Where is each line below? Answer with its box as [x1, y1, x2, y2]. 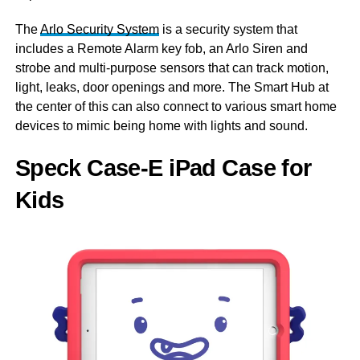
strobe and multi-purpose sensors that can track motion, [14, 60, 329, 75]
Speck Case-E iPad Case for [14, 154, 312, 181]
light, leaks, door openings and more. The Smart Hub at [14, 80, 329, 94]
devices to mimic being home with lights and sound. [14, 118, 308, 133]
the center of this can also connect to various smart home [14, 99, 337, 113]
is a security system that [158, 22, 297, 36]
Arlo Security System [39, 22, 159, 36]
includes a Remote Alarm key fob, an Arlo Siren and [14, 41, 308, 55]
